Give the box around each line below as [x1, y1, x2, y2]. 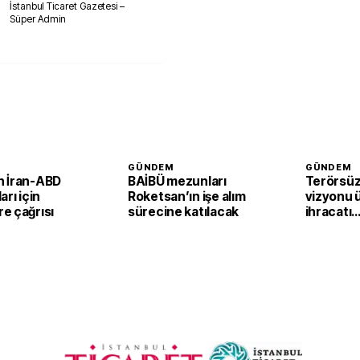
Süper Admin [10, 13, 67, 25]
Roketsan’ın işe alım [128, 188, 246, 204]
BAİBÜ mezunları [128, 173, 227, 189]
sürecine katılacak [128, 203, 239, 219]
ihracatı [305, 203, 352, 219]
